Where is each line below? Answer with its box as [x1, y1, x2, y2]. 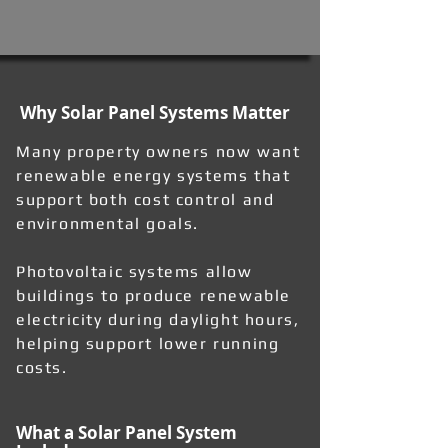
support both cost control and [16, 190, 275, 209]
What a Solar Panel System [16, 421, 237, 444]
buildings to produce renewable [16, 286, 292, 305]
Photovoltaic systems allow [16, 262, 253, 281]
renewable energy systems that [16, 166, 291, 185]
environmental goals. [16, 214, 200, 233]
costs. [16, 358, 68, 377]
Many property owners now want [16, 142, 301, 161]
